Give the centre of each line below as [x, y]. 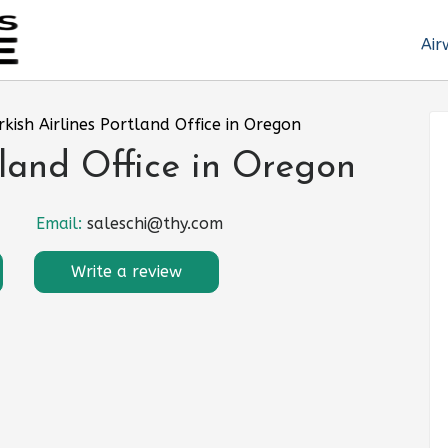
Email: [61, 224]
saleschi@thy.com [155, 224]
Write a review [126, 272]
